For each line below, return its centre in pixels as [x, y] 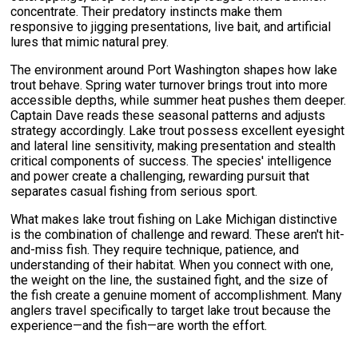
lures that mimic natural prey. [90, 42]
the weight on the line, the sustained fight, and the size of [170, 280]
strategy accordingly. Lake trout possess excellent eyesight [178, 131]
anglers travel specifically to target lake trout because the [171, 311]
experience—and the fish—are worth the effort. [139, 326]
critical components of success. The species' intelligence [171, 161]
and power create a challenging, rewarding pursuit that [160, 177]
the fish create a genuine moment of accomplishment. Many [177, 296]
